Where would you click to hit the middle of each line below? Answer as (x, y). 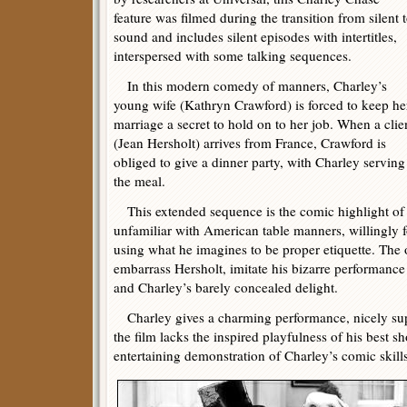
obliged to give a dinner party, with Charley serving (259, 162)
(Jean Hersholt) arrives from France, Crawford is (250, 143)
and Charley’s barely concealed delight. (226, 287)
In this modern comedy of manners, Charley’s (250, 85)
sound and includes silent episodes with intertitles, (255, 36)
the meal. (139, 181)
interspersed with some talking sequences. (233, 55)
